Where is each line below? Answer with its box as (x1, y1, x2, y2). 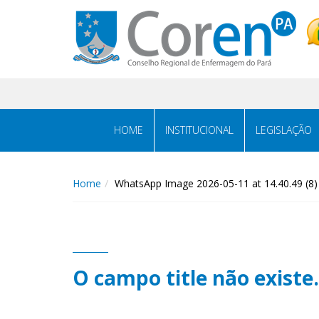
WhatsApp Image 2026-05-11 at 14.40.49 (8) (115, 177, 318, 190)
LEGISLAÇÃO (256, 123, 312, 137)
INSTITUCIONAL (165, 123, 234, 137)
